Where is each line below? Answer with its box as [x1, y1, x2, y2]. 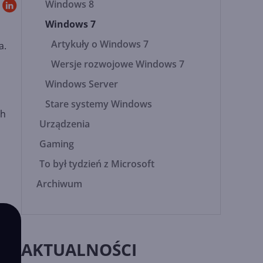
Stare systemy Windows [45, 97, 153, 110]
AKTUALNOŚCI [21, 238, 137, 261]
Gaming [39, 137, 75, 150]
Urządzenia [39, 117, 90, 130]
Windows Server [45, 77, 119, 90]
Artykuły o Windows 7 [51, 38, 149, 50]
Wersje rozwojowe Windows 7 [51, 58, 185, 70]
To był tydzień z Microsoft [39, 157, 155, 170]
